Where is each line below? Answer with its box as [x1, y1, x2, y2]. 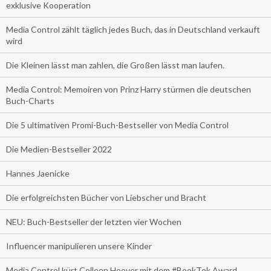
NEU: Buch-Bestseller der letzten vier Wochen [6, 216, 181, 227]
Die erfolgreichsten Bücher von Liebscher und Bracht [6, 192, 206, 203]
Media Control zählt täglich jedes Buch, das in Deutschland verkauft [6, 24, 260, 34]
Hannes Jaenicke [6, 168, 70, 178]
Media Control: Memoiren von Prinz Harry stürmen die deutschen [6, 83, 251, 94]
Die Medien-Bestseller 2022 [6, 143, 112, 154]
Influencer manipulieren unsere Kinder [6, 240, 152, 251]
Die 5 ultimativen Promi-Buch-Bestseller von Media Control [6, 119, 229, 130]
